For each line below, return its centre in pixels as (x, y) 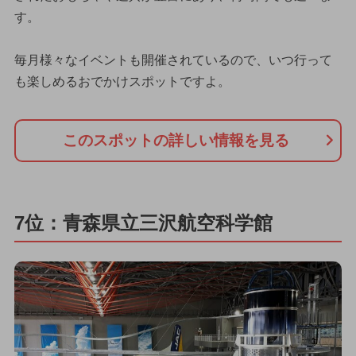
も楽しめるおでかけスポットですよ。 (122, 82)
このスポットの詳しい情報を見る (176, 141)
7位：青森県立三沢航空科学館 (143, 222)
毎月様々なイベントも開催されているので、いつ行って (173, 60)
